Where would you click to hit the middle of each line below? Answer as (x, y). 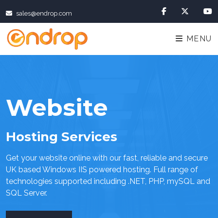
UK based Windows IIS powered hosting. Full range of (102, 170)
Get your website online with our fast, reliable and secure (107, 158)
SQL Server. (27, 193)
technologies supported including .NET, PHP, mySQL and (108, 181)
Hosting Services (62, 137)
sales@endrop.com (44, 13)
